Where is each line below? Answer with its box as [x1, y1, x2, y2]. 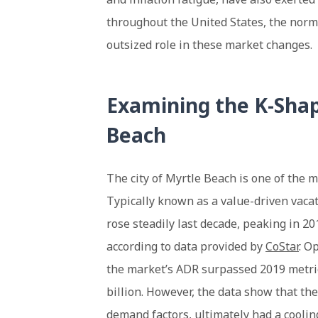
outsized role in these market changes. [106, 36, 312, 53]
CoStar [265, 238, 299, 254]
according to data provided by [106, 238, 265, 254]
